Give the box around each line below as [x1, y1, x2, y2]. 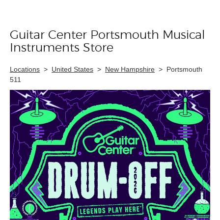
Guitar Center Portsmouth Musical [10, 29, 205, 41]
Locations [10, 65, 40, 73]
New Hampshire [105, 65, 155, 73]
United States [52, 65, 93, 73]
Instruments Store [10, 42, 113, 54]
